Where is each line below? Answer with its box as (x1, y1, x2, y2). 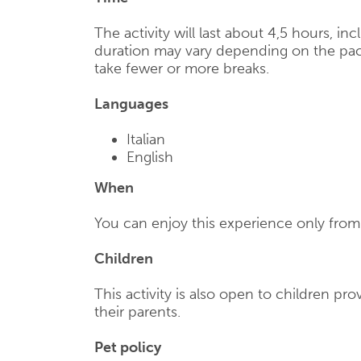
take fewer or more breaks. (94, 60, 269, 77)
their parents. (94, 303, 180, 321)
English (127, 148, 173, 166)
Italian (127, 131, 165, 148)
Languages (94, 95, 168, 113)
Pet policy (94, 338, 161, 356)
